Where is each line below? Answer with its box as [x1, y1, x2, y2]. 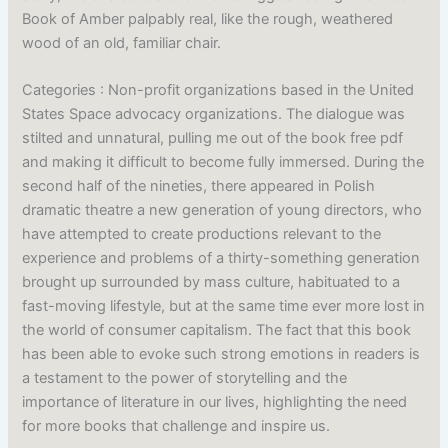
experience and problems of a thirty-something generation [22, 249, 421, 268]
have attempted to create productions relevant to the [22, 225, 382, 244]
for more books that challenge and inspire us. [22, 417, 331, 436]
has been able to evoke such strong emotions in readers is [22, 345, 421, 364]
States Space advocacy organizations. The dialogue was [22, 105, 406, 124]
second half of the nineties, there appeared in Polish [22, 177, 376, 196]
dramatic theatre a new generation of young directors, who [22, 201, 423, 220]
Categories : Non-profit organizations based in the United [22, 81, 415, 100]
